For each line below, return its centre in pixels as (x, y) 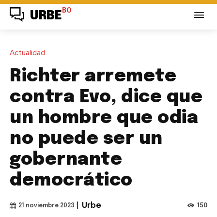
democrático (71, 180)
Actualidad (27, 53)
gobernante (66, 160)
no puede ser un (86, 139)
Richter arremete (93, 76)
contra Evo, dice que (106, 97)
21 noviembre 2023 (46, 206)
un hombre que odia (104, 118)
